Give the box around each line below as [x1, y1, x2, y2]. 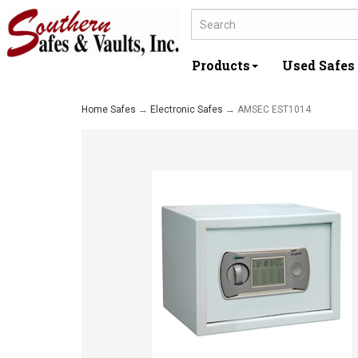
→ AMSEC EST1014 [223, 104, 311, 115]
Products [192, 56, 250, 74]
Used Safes [282, 56, 355, 74]
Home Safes [82, 104, 136, 115]
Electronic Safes [150, 104, 223, 115]
